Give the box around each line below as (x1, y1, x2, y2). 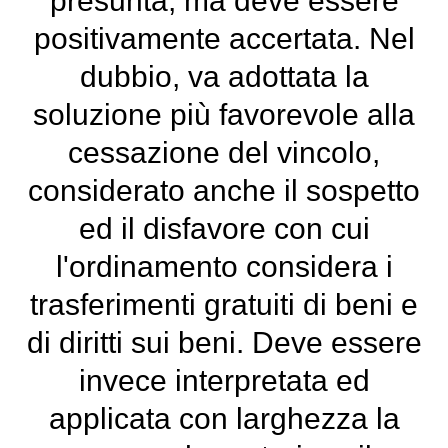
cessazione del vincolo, (68, 136, 380, 169)
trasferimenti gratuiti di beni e (30, 288, 418, 321)
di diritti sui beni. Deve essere (26, 326, 422, 359)
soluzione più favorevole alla (33, 98, 415, 131)
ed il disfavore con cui (78, 212, 370, 245)
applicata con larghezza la (48, 402, 400, 435)
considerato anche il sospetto (28, 174, 420, 207)
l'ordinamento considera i (55, 250, 393, 283)
